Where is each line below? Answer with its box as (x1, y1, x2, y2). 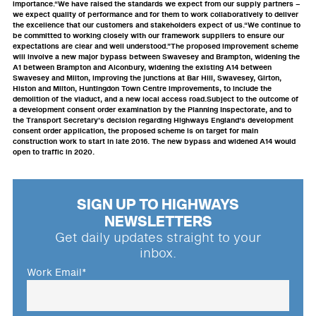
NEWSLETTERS (104, 212, 212, 233)
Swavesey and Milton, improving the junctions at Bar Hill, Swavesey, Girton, (13, 73, 281, 84)
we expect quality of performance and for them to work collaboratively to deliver (13, 9, 298, 20)
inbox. (140, 244, 176, 263)
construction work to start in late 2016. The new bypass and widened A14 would (13, 136, 296, 147)
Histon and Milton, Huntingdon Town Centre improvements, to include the (13, 83, 272, 95)
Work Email (27, 265, 82, 280)
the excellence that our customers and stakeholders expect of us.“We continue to (13, 20, 300, 31)
